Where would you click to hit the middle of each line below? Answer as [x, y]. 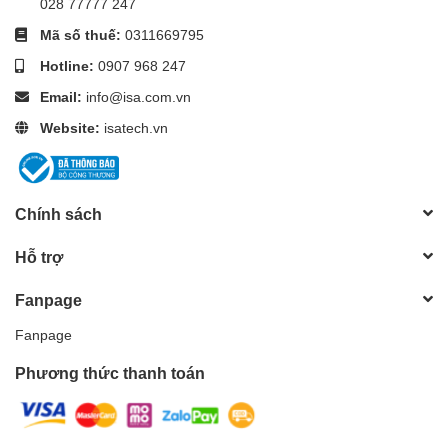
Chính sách [58, 213]
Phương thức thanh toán [110, 372]
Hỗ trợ [39, 256]
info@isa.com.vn [138, 96]
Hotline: [69, 65]
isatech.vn [136, 127]
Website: [72, 127]
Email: [63, 96]
